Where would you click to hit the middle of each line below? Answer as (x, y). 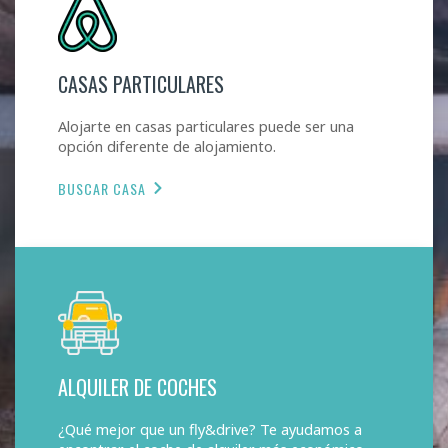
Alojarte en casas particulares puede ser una (206, 125)
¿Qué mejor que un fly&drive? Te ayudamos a (210, 428)
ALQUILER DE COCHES (138, 386)
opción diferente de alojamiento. (167, 145)
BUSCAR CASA (102, 189)
